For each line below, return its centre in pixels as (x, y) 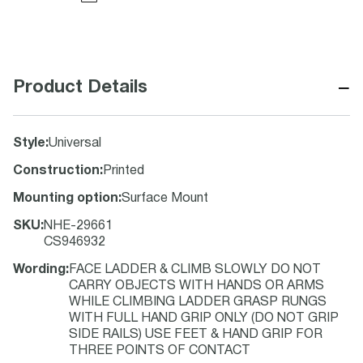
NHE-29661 (78, 226)
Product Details (80, 88)
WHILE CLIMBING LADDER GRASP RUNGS (198, 302)
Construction (56, 171)
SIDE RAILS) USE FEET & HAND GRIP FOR (196, 335)
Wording (39, 270)
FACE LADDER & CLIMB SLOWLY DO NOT (195, 270)
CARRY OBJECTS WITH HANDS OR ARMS (196, 286)
